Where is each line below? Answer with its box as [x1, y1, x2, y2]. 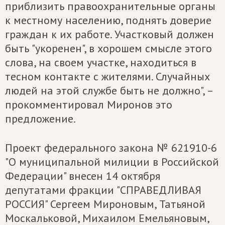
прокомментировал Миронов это [5, 97, 172, 111]
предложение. [5, 111, 76, 126]
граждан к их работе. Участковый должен [5, 27, 214, 41]
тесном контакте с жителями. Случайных [5, 69, 210, 83]
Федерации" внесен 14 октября [5, 169, 160, 183]
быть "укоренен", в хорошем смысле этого [5, 41, 212, 55]
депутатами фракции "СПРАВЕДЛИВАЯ [5, 183, 201, 197]
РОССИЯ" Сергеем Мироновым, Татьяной [5, 197, 205, 211]
